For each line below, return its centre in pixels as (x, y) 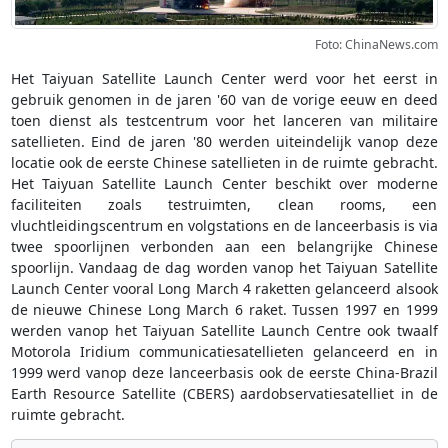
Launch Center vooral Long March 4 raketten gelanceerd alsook (224, 289)
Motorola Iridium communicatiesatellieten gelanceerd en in (224, 352)
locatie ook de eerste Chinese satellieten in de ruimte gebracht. (224, 163)
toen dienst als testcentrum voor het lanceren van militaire (224, 121)
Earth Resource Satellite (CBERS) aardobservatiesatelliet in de (224, 394)
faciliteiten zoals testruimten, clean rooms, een (224, 205)
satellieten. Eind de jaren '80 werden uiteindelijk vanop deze (224, 142)
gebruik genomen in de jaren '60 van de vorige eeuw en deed (224, 100)
